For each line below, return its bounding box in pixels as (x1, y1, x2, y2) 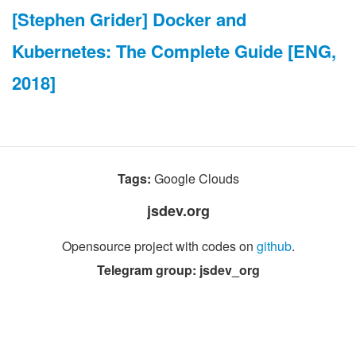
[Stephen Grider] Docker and (12, 6, 246, 32)
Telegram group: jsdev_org (96, 261, 260, 279)
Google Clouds (150, 169, 239, 188)
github (256, 237, 292, 255)
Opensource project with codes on (61, 237, 257, 255)
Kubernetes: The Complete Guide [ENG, (12, 38, 336, 64)
